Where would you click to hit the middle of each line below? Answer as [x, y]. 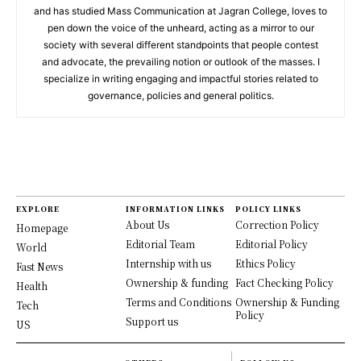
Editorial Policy [272, 244]
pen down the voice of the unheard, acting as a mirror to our [180, 28]
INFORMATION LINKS [175, 210]
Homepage [42, 228]
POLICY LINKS [268, 210]
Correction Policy [277, 225]
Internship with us [168, 263]
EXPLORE [38, 210]
